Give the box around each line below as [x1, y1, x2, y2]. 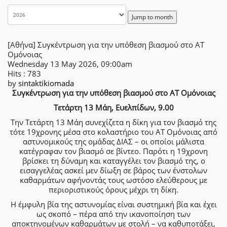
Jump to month [132, 13, 173, 21]
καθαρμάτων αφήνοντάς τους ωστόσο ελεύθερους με [20, 175, 207, 185]
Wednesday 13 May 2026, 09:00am [8, 59, 132, 69]
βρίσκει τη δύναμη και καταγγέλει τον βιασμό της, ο [22, 156, 205, 166]
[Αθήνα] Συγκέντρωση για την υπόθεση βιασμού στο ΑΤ [8, 40, 204, 50]
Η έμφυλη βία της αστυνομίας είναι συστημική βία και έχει [10, 199, 217, 209]
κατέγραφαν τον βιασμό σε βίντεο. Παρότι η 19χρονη [19, 146, 208, 156]
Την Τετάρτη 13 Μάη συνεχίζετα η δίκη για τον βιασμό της [11, 117, 216, 127]
